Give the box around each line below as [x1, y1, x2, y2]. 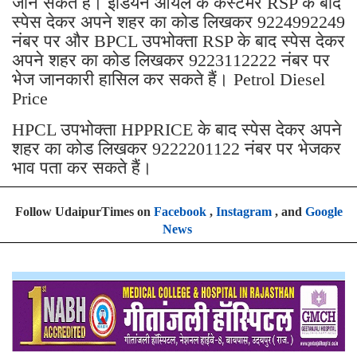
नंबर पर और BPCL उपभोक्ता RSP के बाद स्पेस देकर [12, 31, 345, 52]
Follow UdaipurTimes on [14, 205, 154, 219]
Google [304, 205, 343, 219]
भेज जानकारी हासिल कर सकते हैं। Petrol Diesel [12, 69, 325, 90]
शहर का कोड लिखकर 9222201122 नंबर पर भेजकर [12, 139, 341, 159]
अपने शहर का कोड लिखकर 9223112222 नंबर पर [12, 50, 330, 71]
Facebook [153, 205, 206, 219]
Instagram [215, 205, 272, 219]
